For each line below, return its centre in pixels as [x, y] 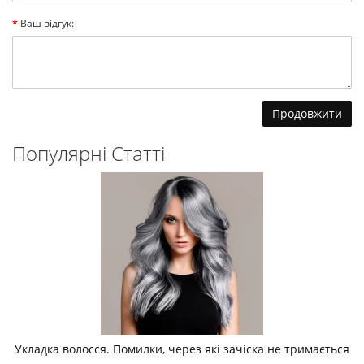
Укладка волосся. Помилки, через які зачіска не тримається [182, 349]
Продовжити [307, 114]
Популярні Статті [89, 154]
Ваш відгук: [47, 24]
